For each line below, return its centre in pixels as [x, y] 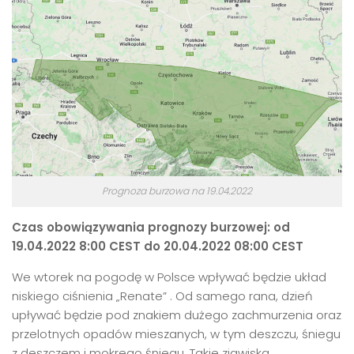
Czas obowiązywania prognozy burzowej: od [151, 227]
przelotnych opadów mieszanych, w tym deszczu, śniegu [176, 333]
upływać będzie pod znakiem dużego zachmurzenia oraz [177, 314]
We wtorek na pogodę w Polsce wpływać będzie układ [169, 277]
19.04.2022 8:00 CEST [76, 246]
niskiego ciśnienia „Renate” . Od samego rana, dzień [162, 296]
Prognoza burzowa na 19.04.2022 [177, 190]
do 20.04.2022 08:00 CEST [222, 246]
